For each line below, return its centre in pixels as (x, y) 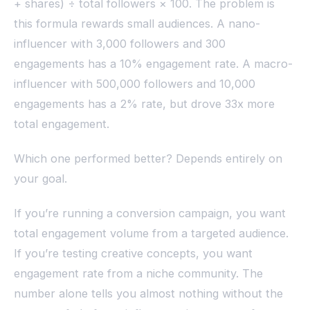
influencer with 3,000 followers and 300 (120, 43)
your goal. (40, 179)
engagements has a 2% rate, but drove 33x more (144, 103)
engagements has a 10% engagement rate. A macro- (153, 63)
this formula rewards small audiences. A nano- (137, 23)
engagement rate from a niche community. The (138, 274)
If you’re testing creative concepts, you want (133, 254)
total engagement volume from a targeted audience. (151, 234)
